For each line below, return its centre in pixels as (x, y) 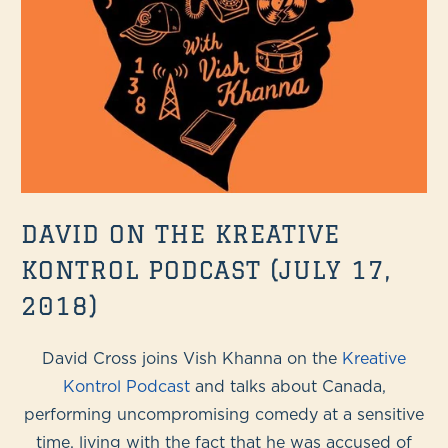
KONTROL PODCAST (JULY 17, (206, 269)
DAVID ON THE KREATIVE (181, 233)
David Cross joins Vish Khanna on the (192, 357)
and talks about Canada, (287, 385)
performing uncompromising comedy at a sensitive (224, 413)
